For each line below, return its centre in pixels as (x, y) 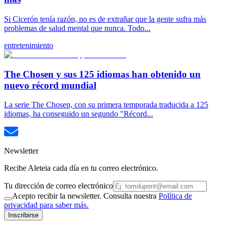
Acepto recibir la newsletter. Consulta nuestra (85, 196)
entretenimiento (29, 45)
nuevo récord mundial (50, 85)
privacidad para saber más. (46, 205)
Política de (175, 196)
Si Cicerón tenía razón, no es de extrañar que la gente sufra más (105, 19)
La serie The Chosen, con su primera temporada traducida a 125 (106, 105)
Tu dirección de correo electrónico (59, 186)
